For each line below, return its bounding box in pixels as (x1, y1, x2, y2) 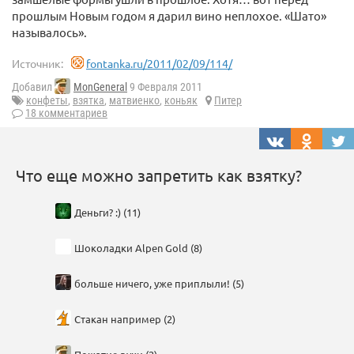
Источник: (12, 56, 63, 70)
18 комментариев (25, 107, 107, 120)
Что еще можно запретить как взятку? (16, 165, 302, 186)
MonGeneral (73, 81, 127, 94)
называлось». (12, 24, 87, 40)
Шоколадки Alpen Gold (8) (72, 241, 202, 255)
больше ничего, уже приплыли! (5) (72, 277, 244, 291)
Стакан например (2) (72, 312, 175, 326)
